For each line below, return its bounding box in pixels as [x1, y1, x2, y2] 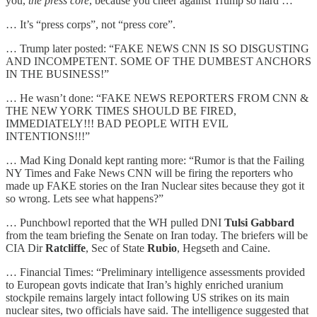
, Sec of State [86, 241, 147, 254]
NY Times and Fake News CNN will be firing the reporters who [6, 166, 293, 179]
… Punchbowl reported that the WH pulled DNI [6, 216, 224, 229]
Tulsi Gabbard [224, 216, 294, 229]
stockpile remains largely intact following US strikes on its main [6, 291, 289, 304]
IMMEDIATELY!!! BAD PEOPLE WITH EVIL [6, 117, 228, 129]
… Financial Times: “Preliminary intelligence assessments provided [6, 265, 305, 278]
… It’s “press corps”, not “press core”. [6, 18, 175, 30]
